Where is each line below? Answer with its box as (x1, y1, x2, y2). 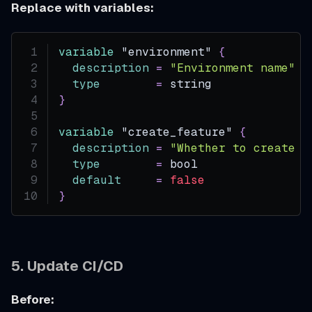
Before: (11, 292, 54, 308)
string (163, 77, 212, 92)
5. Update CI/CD (11, 257, 123, 276)
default (72, 173, 122, 188)
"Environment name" (170, 61, 296, 76)
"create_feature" (114, 125, 240, 140)
